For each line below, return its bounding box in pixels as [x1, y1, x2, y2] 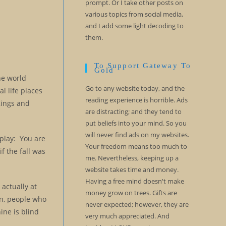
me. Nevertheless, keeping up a [85, 153, 179, 162]
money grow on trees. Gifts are [85, 188, 177, 197]
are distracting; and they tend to [85, 107, 182, 116]
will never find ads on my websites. [85, 130, 189, 139]
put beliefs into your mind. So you [85, 119, 187, 128]
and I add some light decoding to [85, 21, 184, 30]
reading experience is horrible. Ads [85, 95, 188, 104]
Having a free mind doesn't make [85, 177, 184, 186]
